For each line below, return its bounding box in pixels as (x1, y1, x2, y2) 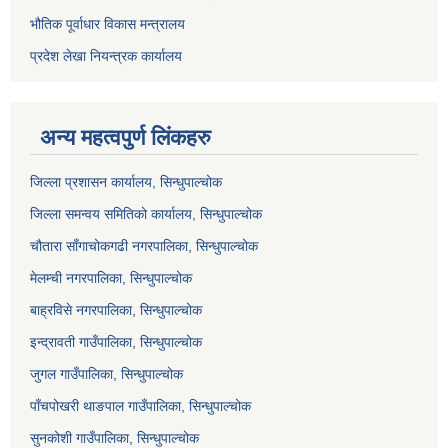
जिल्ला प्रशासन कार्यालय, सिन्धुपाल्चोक (30, 174, 222, 191)
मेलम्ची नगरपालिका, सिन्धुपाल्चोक (30, 270, 192, 287)
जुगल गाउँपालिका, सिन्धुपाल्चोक (30, 366, 183, 383)
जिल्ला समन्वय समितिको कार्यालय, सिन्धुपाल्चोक (30, 206, 262, 223)
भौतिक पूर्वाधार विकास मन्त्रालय (30, 16, 185, 33)
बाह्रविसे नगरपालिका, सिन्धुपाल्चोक (30, 302, 202, 319)
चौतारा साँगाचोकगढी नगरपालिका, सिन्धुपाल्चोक (30, 238, 258, 255)
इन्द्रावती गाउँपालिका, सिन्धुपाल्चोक (30, 334, 202, 351)
